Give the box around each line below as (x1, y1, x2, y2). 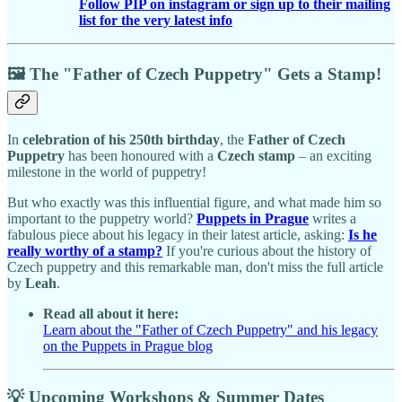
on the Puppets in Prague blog (43, 337, 213, 354)
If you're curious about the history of (162, 242, 371, 258)
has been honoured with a (65, 147, 217, 163)
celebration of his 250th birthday (22, 131, 220, 147)
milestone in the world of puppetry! (7, 163, 206, 179)
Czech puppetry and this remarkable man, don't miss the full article (7, 258, 383, 275)
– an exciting (295, 147, 371, 163)
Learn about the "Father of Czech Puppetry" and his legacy (43, 321, 378, 337)
